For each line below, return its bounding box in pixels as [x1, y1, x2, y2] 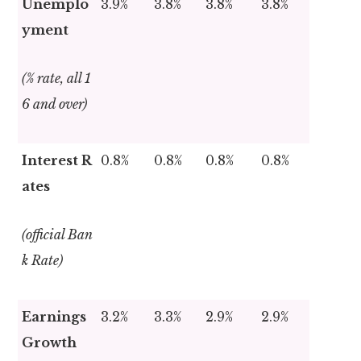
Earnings [22, 309, 87, 326]
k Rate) [22, 252, 64, 269]
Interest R [22, 152, 93, 169]
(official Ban [22, 226, 93, 243]
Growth [22, 334, 77, 351]
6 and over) [22, 96, 88, 113]
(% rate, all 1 [22, 70, 92, 87]
